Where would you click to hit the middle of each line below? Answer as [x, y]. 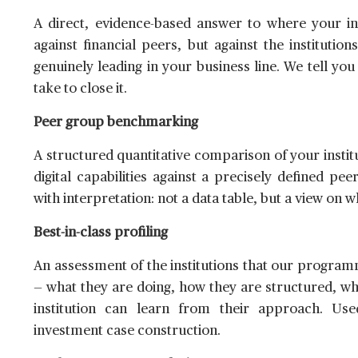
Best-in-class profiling [101, 233]
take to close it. [80, 89]
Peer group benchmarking [116, 123]
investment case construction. [127, 332]
